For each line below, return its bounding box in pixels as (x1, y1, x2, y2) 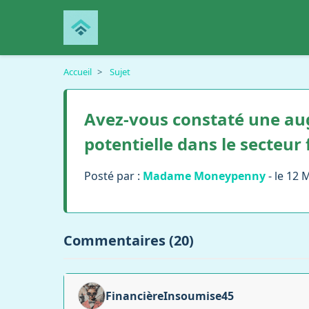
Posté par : (84, 168, 143, 183)
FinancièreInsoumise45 (106, 288, 234, 303)
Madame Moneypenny (143, 168, 266, 183)
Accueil (63, 66, 92, 78)
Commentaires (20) (63, 231, 194, 250)
